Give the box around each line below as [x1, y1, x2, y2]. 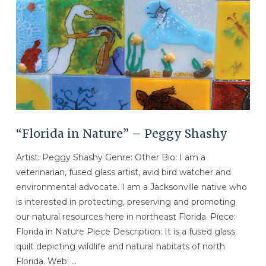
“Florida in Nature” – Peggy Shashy [15, 126, 227, 141]
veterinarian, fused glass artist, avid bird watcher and [15, 167, 231, 178]
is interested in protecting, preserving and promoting [15, 197, 236, 208]
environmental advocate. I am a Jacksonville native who [15, 182, 247, 193]
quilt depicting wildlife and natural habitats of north [15, 241, 225, 252]
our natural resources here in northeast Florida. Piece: [15, 211, 236, 223]
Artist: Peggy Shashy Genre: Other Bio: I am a [15, 152, 205, 163]
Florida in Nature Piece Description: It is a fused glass [15, 226, 235, 237]
